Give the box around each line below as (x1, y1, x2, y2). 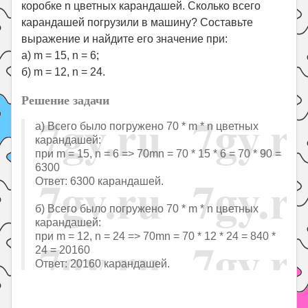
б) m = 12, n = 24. (21, 66, 106, 78)
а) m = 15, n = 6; (21, 49, 100, 61)
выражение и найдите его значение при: (21, 33, 228, 45)
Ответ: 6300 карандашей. (35, 175, 164, 187)
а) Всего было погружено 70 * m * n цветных (35, 120, 259, 132)
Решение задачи (21, 91, 110, 109)
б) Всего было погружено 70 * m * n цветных (35, 202, 259, 214)
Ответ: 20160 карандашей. (35, 257, 170, 269)
